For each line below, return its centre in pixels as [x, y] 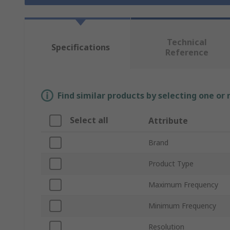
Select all [89, 120]
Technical [187, 42]
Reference [187, 53]
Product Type [171, 164]
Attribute [168, 121]
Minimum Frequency [182, 206]
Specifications [80, 47]
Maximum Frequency [183, 185]
